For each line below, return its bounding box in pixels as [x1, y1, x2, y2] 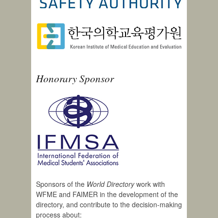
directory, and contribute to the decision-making [36, 200, 182, 210]
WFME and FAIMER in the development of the [36, 189, 178, 200]
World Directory [87, 179, 134, 189]
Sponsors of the [36, 179, 87, 189]
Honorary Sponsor [36, 72, 114, 86]
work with [134, 179, 165, 189]
